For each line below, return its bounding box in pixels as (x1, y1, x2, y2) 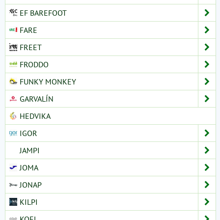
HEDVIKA (20, 110, 51, 121)
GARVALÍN (20, 93, 54, 104)
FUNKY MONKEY (20, 76, 76, 86)
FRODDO (20, 59, 49, 69)
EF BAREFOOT (20, 7, 67, 18)
